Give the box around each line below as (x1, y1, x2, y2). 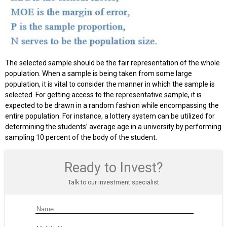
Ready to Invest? (64, 159, 163, 176)
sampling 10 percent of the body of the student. (5, 133, 157, 141)
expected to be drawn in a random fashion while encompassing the (5, 101, 219, 109)
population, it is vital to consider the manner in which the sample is (5, 80, 215, 88)
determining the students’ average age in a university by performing (5, 122, 221, 131)
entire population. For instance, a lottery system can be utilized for (5, 111, 215, 120)
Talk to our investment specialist (68, 178, 159, 186)
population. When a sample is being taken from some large (5, 69, 192, 78)
